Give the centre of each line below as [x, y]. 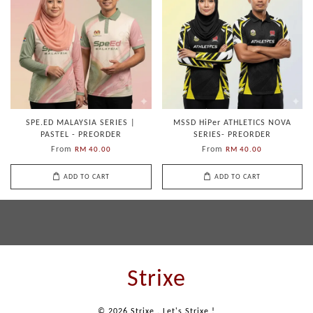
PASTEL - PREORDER [81, 135]
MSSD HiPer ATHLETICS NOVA [232, 123]
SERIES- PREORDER [232, 135]
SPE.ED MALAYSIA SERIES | [81, 123]
